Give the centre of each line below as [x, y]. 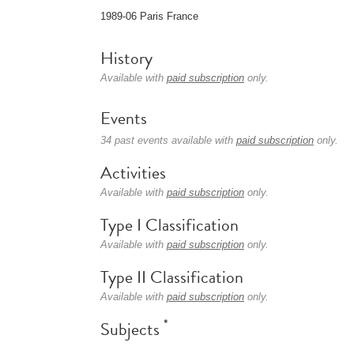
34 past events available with [168, 140]
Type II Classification [172, 277]
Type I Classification [169, 225]
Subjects [132, 329]
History [126, 58]
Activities [133, 173]
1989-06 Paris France [149, 16]
